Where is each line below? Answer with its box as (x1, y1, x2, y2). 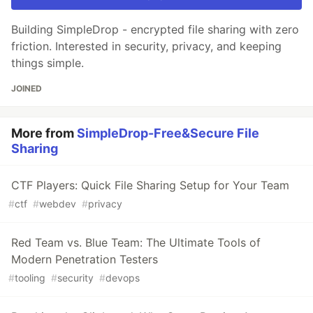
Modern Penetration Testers (11, 252, 158, 266)
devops (105, 271, 140, 284)
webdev (39, 197, 76, 210)
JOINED (11, 82, 42, 94)
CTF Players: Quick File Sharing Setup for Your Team (11, 177, 289, 192)
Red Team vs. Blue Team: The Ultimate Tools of (11, 235, 261, 249)
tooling (15, 271, 45, 284)
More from (11, 125, 77, 140)
